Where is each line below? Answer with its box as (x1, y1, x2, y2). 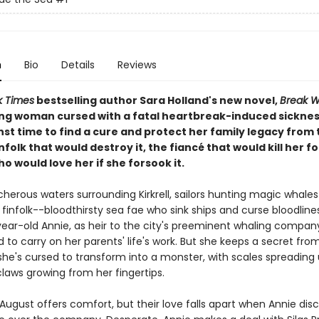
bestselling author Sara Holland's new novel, (33, 93, 280, 108)
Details (61, 58, 95, 72)
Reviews (117, 58, 157, 72)
